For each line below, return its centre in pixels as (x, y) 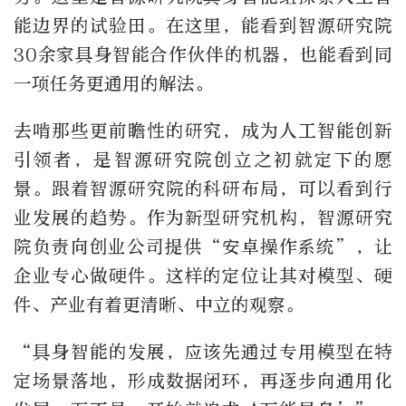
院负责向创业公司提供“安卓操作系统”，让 (203, 246)
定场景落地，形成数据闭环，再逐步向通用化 (203, 381)
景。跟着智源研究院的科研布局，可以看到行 (203, 188)
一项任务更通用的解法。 (113, 83)
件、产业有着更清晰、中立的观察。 (159, 304)
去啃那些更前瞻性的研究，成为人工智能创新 (203, 130)
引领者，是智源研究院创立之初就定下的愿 (203, 159)
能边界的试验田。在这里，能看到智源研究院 (203, 25)
